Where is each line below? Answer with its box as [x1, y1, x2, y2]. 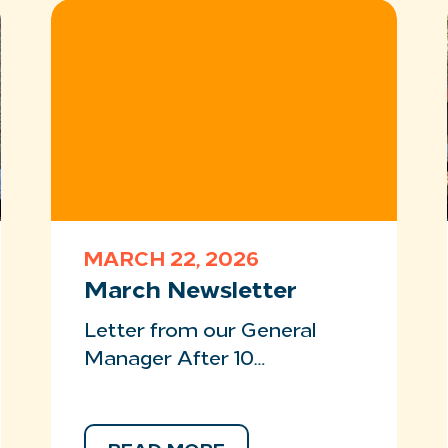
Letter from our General [83, 322, 316, 342]
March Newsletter [83, 280, 297, 304]
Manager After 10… [83, 350, 265, 370]
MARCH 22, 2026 [83, 251, 259, 271]
